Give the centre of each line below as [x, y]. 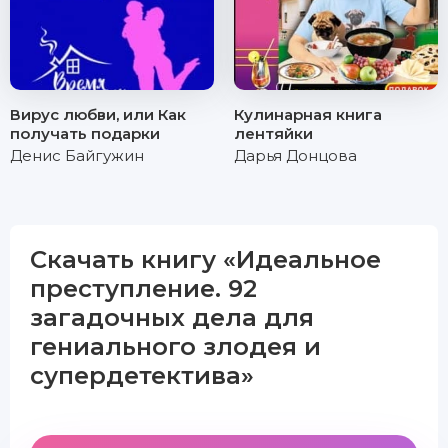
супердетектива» [142, 375]
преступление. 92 [143, 288]
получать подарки [85, 133]
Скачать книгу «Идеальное [205, 259]
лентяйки [273, 133]
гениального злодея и [175, 346]
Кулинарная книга [308, 114]
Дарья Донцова [295, 155]
